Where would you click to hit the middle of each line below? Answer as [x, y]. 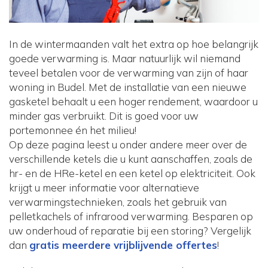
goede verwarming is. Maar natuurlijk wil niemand [125, 59]
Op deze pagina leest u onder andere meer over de [128, 145]
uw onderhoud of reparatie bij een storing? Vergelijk [130, 231]
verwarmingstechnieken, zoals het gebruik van [118, 202]
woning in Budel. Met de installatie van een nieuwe [128, 87]
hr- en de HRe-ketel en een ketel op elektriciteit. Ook [132, 173]
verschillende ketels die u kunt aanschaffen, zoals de [131, 159]
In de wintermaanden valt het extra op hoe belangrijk [134, 44]
